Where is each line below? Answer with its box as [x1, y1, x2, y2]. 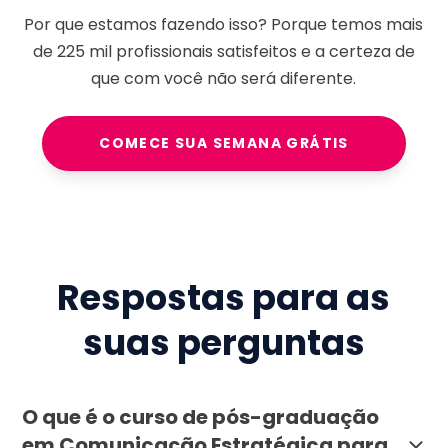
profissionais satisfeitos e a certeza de [111, 40, 415, 64]
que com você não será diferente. [91, 67, 357, 91]
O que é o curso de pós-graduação [22, 402, 380, 431]
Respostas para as [57, 273, 391, 323]
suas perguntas [82, 318, 365, 368]
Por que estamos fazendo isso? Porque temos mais [24, 13, 424, 37]
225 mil [56, 40, 112, 64]
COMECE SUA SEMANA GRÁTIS [99, 133, 349, 154]
